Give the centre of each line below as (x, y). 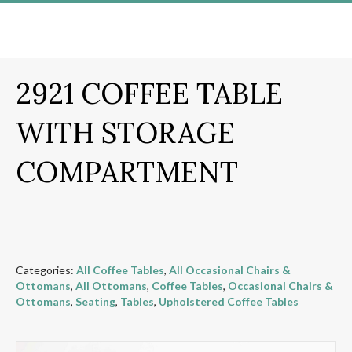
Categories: (46, 270)
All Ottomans (111, 286)
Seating (95, 302)
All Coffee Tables (120, 270)
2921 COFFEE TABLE (149, 94)
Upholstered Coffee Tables (229, 302)
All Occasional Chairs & (230, 270)
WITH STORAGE (125, 133)
